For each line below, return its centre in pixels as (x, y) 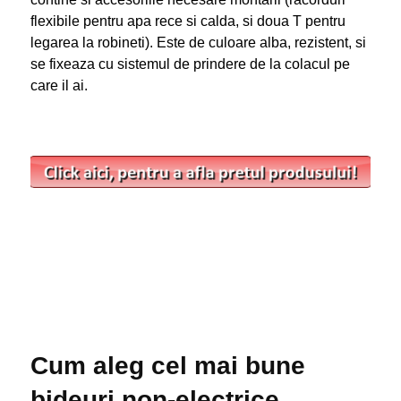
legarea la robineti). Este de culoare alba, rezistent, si (198, 42)
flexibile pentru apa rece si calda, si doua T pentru (188, 21)
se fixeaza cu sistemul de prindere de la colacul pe (190, 64)
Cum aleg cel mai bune (167, 365)
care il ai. (59, 85)
